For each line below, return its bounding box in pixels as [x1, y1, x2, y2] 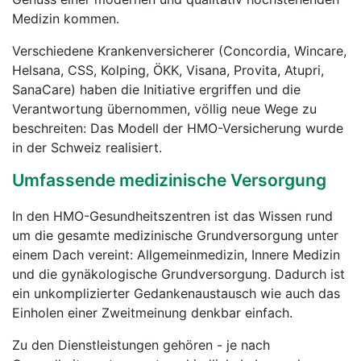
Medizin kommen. [12, 10, 119, 27]
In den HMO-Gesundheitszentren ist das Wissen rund [12, 208, 333, 224]
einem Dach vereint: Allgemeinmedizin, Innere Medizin [12, 247, 340, 263]
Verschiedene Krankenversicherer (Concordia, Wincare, [12, 43, 346, 59]
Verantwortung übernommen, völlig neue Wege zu [12, 101, 317, 117]
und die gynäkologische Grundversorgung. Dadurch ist [12, 266, 345, 282]
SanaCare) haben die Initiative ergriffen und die [12, 81, 301, 98]
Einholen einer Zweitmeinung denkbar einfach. [12, 305, 293, 321]
